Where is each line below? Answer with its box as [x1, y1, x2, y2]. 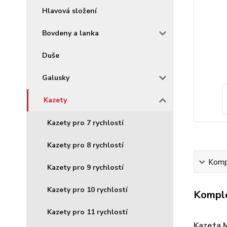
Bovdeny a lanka [42, 28, 99, 38]
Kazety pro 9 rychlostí [47, 163, 124, 172]
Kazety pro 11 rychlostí [47, 207, 128, 217]
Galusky [42, 73, 69, 83]
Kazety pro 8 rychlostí [47, 140, 124, 150]
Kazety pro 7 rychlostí [47, 118, 124, 128]
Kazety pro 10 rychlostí [47, 185, 128, 195]
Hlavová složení [42, 6, 97, 16]
